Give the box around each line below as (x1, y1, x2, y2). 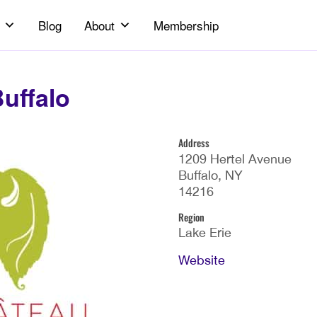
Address (178, 134, 209, 150)
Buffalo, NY (178, 167, 243, 183)
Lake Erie (178, 225, 231, 241)
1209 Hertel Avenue (178, 151, 292, 166)
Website (178, 253, 225, 268)
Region (178, 209, 204, 224)
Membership (154, 16, 219, 34)
